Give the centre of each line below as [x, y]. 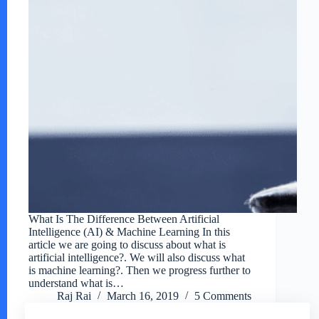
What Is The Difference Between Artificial [124, 219]
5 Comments [223, 296]
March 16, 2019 [143, 296]
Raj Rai [74, 296]
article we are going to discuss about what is [127, 245]
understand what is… [76, 283]
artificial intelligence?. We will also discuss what [137, 258]
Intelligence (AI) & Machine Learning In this [129, 232]
